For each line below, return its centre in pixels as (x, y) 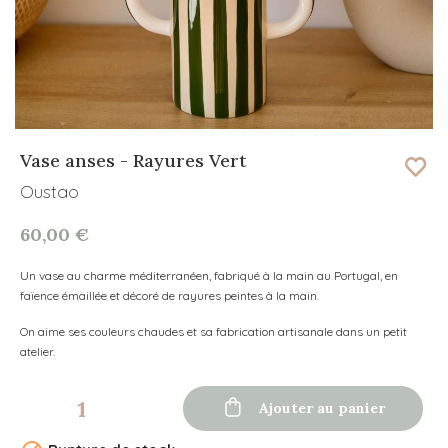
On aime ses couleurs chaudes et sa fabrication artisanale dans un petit (213, 332)
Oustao (49, 192)
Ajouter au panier (322, 407)
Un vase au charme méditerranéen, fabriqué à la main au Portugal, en (209, 276)
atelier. (37, 352)
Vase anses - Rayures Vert (133, 161)
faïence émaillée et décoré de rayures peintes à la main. (169, 296)
